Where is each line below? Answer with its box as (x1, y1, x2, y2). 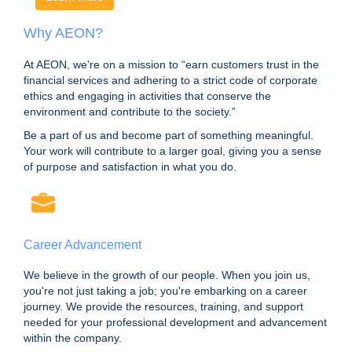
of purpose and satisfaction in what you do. (24, 160, 236, 174)
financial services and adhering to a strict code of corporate (24, 74, 317, 87)
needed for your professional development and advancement (24, 316, 327, 329)
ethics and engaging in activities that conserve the (24, 90, 271, 103)
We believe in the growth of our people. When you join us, (24, 269, 310, 282)
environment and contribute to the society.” (24, 105, 236, 119)
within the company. (24, 332, 122, 345)
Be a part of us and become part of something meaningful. (24, 129, 313, 142)
